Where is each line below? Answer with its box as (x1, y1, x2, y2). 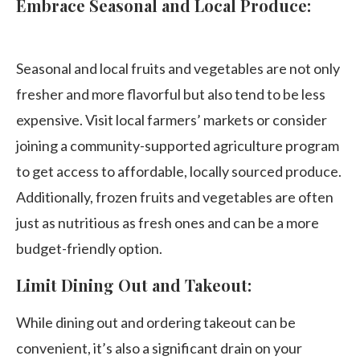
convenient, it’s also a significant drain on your (16, 339, 302, 357)
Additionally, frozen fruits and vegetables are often (16, 188, 333, 206)
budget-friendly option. (16, 239, 162, 257)
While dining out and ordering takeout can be (16, 313, 296, 331)
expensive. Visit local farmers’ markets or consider (16, 111, 327, 129)
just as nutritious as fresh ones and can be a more (16, 214, 319, 231)
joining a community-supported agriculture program (16, 137, 339, 154)
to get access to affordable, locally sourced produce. (16, 162, 342, 180)
